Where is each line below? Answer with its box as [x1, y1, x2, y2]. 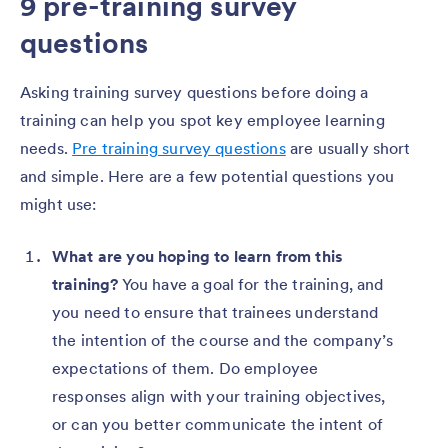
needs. [20, 137, 73, 158]
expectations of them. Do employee [52, 357, 319, 378]
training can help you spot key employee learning [20, 109, 385, 130]
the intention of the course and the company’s [52, 329, 394, 350]
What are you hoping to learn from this [52, 245, 344, 266]
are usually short [285, 137, 411, 158]
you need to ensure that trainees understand [52, 301, 378, 322]
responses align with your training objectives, [52, 385, 386, 406]
